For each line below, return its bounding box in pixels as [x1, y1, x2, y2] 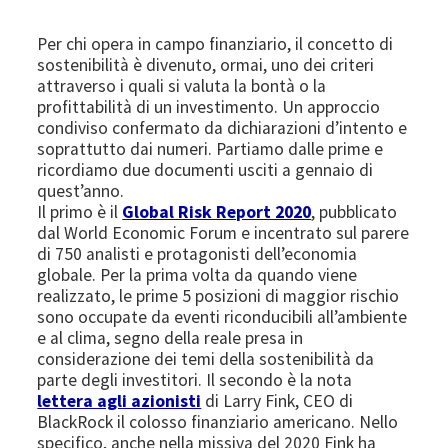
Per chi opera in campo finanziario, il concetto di [37, 32, 394, 55]
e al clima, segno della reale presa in [37, 326, 304, 349]
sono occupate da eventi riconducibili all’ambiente [37, 305, 408, 328]
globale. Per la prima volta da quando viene [37, 263, 358, 286]
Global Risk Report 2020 [122, 200, 312, 223]
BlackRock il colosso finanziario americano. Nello [37, 410, 399, 433]
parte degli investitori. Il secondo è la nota [37, 368, 353, 391]
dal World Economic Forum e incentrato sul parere [37, 221, 410, 244]
